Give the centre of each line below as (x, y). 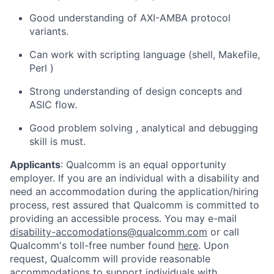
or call (223, 231)
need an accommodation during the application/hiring (134, 191)
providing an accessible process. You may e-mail (123, 218)
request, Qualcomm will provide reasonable (110, 258)
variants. (49, 31)
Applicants (35, 164)
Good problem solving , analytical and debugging (144, 128)
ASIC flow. (53, 104)
